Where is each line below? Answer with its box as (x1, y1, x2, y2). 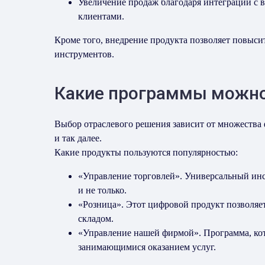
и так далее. (54, 133, 102, 143)
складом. (78, 214, 114, 224)
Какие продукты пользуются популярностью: (54, 147, 238, 157)
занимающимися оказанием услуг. (78, 242, 216, 252)
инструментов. (54, 49, 114, 59)
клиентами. (78, 11, 124, 21)
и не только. (78, 185, 127, 195)
